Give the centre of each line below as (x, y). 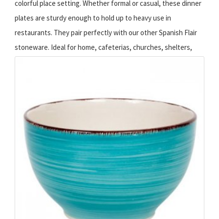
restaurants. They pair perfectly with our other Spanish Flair (106, 33)
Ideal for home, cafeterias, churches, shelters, (121, 47)
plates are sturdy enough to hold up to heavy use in (93, 18)
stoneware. (32, 47)
